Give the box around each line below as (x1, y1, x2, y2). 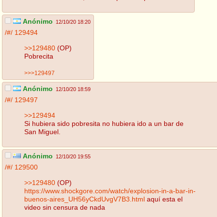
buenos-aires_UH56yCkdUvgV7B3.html (24, 195, 145, 203)
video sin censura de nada (24, 203, 105, 211)
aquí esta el (145, 195, 183, 203)
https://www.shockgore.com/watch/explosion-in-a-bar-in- (24, 186, 196, 195)
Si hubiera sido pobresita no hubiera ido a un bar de (24, 119, 184, 127)
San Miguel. (24, 127, 61, 136)
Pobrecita (24, 52, 53, 60)
